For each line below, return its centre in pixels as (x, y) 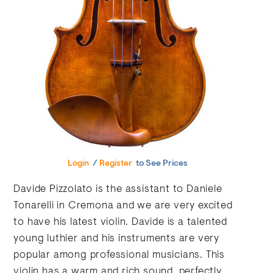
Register (116, 164)
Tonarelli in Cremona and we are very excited (123, 206)
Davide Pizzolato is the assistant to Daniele (118, 189)
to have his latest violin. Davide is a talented (121, 222)
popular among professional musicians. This (119, 255)
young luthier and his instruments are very (117, 239)
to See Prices (161, 164)
